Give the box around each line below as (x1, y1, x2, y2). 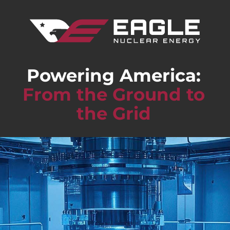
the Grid (76, 102, 151, 124)
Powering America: (27, 64, 201, 86)
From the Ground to (23, 83, 205, 105)
